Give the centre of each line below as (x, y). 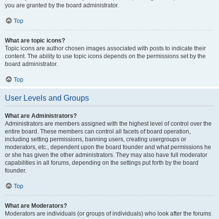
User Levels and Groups (47, 98)
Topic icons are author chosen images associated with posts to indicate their (105, 48)
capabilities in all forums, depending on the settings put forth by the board (102, 163)
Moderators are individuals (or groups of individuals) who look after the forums (108, 214)
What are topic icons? (35, 41)
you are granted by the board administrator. (62, 5)
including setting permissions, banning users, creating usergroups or (96, 139)
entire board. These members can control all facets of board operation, (98, 131)
